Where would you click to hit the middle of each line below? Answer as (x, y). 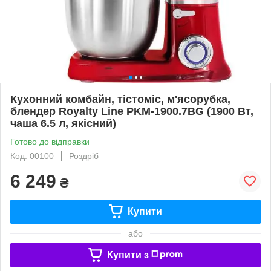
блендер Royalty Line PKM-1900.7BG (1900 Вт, (132, 111)
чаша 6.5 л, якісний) (63, 123)
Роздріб (84, 156)
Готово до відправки (50, 141)
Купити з (128, 255)
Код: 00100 (32, 156)
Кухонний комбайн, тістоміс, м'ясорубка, (120, 99)
